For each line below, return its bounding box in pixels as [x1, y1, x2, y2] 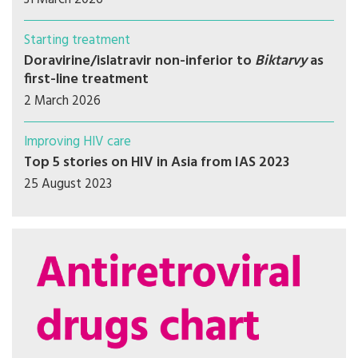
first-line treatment [24, 68, 149, 91]
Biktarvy [255, 50, 307, 73]
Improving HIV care [24, 131, 131, 153]
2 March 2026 [24, 90, 101, 112]
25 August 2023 [24, 173, 112, 195]
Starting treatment [24, 30, 130, 51]
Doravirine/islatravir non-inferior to [24, 50, 255, 73]
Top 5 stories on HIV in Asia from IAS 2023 [24, 151, 289, 174]
